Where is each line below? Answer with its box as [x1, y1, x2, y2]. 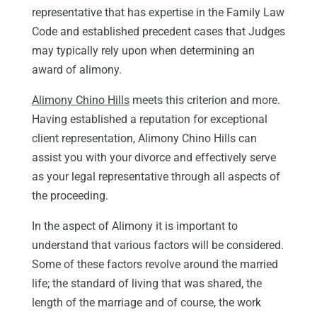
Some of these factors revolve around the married [31, 258, 278, 272]
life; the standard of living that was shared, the [31, 277, 262, 291]
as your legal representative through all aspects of [31, 170, 280, 184]
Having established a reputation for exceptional [31, 113, 267, 127]
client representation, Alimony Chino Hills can [31, 132, 257, 146]
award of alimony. [31, 63, 122, 77]
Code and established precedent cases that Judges [31, 25, 285, 39]
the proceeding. [31, 189, 108, 203]
